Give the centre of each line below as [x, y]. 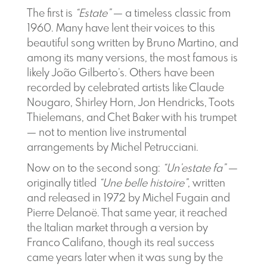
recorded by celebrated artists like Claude [125, 88]
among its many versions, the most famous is [132, 58]
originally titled [63, 184]
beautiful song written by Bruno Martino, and [132, 44]
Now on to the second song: [94, 169]
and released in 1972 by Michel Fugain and [128, 198]
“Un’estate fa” [194, 169]
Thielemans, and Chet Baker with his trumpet [131, 118]
